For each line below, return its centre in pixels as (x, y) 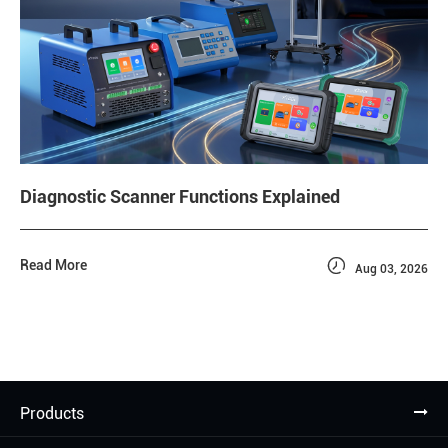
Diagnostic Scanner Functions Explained (180, 197)
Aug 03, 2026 (390, 269)
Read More (53, 265)
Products (52, 414)
